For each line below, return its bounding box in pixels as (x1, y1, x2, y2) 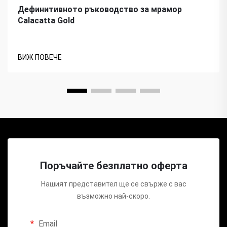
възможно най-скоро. (77, 192, 150, 200)
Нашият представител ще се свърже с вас (41, 179, 186, 188)
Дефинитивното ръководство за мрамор (18, 4, 182, 14)
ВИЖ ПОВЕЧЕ (18, 53, 62, 61)
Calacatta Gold (18, 15, 74, 25)
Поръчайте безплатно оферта (40, 159, 187, 172)
